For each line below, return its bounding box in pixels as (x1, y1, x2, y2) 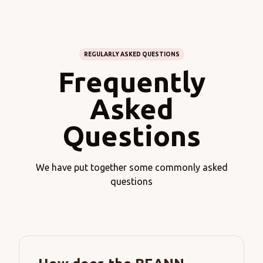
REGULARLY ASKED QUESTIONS (83, 51, 180, 58)
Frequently (58, 66, 205, 98)
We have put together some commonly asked (35, 162, 228, 173)
